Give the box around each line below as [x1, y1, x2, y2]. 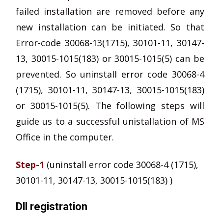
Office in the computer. [16, 131, 114, 143]
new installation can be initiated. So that [16, 21, 204, 33]
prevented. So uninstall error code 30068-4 [16, 68, 204, 80]
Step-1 [16, 159, 47, 170]
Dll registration [16, 200, 87, 213]
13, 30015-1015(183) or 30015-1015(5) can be [16, 53, 204, 64]
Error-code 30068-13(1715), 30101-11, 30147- [16, 37, 204, 49]
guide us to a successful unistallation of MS [16, 115, 204, 127]
